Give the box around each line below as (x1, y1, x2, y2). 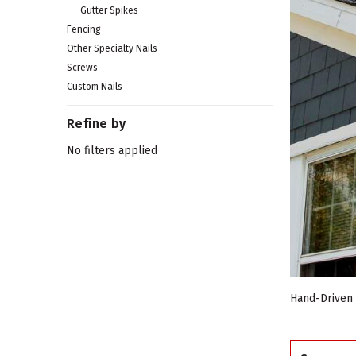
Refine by (67, 116, 126, 132)
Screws (67, 62, 98, 74)
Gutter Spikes (79, 5, 138, 17)
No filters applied (67, 144, 157, 158)
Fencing (67, 24, 101, 36)
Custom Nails (67, 81, 122, 93)
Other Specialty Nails (67, 43, 157, 55)
